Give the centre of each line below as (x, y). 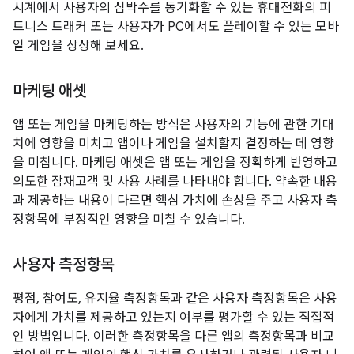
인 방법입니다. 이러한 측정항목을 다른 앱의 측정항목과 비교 (173, 337)
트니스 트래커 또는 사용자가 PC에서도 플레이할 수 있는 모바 (176, 27)
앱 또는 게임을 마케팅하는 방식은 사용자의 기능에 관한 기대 (173, 125)
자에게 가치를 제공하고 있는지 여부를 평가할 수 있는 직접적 (173, 318)
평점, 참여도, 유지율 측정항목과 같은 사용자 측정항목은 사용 (175, 299)
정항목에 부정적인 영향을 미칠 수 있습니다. (129, 220)
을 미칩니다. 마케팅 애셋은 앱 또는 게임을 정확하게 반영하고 (175, 163)
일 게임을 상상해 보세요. (78, 46)
